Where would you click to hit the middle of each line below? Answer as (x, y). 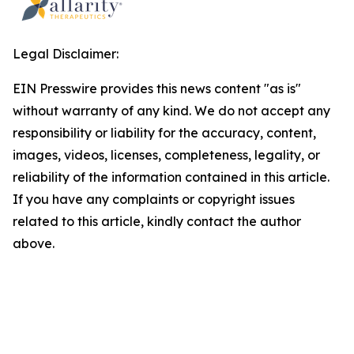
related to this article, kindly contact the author (157, 221)
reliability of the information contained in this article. (171, 177)
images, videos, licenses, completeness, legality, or (166, 155)
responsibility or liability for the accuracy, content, (164, 133)
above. (34, 243)
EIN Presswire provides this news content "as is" (157, 88)
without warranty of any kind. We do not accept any (171, 111)
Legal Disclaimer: (66, 54)
